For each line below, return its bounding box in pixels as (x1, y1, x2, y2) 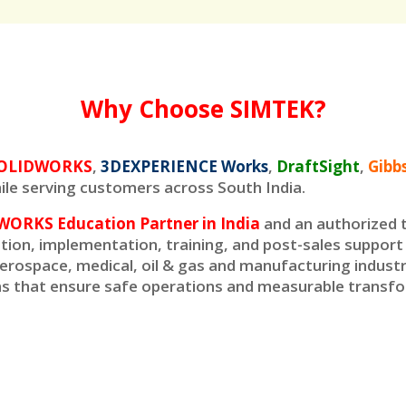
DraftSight (276, 156, 361, 178)
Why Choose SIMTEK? (80, 92, 326, 125)
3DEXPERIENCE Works (101, 156, 269, 178)
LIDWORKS (8, 156, 93, 178)
